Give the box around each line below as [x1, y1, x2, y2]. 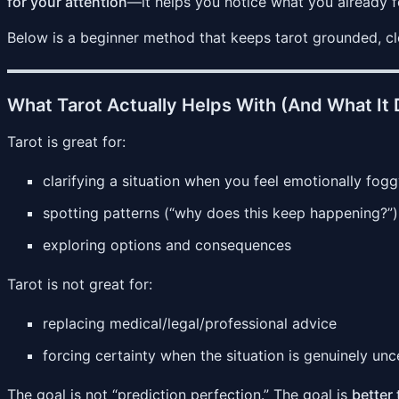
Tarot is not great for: [7, 274, 152, 293]
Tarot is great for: [7, 132, 126, 151]
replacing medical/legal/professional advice [43, 313, 337, 332]
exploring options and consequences [43, 235, 291, 254]
